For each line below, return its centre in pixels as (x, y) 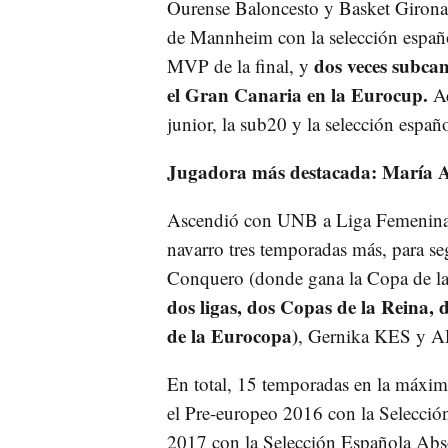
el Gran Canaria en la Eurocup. (297, 94)
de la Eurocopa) (232, 335)
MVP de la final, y (240, 65)
